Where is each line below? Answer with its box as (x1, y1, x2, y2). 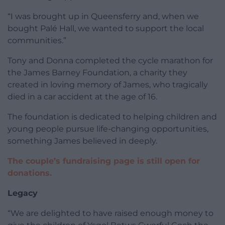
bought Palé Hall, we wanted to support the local (8, 23, 204, 33)
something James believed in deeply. (8, 136, 157, 146)
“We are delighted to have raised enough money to (8, 208, 213, 218)
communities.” (8, 35, 66, 45)
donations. (8, 168, 52, 178)
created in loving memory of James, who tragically (8, 79, 208, 89)
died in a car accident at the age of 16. (8, 91, 157, 101)
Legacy (8, 188, 38, 198)
